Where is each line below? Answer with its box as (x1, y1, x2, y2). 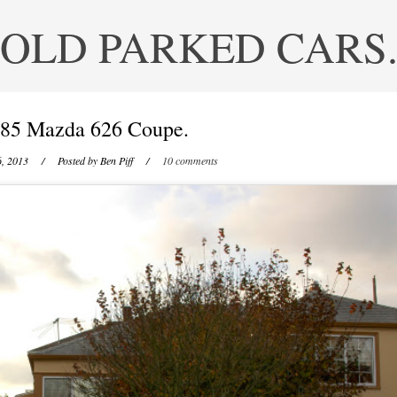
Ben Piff (99, 153, 133, 167)
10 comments (161, 153, 218, 167)
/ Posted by (30, 153, 100, 167)
